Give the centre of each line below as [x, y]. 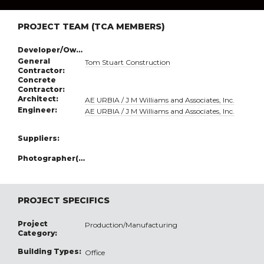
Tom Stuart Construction [128, 62]
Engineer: [37, 110]
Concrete [37, 80]
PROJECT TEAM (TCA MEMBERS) [91, 27]
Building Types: [49, 252]
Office [95, 253]
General [34, 61]
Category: [37, 233]
